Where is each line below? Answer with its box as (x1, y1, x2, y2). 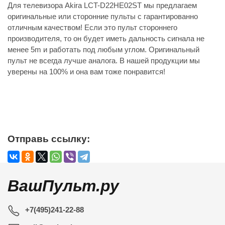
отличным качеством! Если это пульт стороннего (8, 23, 177, 32)
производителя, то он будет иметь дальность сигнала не (8, 34, 204, 43)
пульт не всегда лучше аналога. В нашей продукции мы (8, 56, 200, 65)
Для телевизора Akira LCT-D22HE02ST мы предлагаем (8, 1, 197, 10)
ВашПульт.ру (8, 177, 119, 195)
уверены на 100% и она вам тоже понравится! (8, 67, 165, 76)
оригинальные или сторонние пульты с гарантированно (8, 12, 198, 21)
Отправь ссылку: (8, 134, 90, 145)
